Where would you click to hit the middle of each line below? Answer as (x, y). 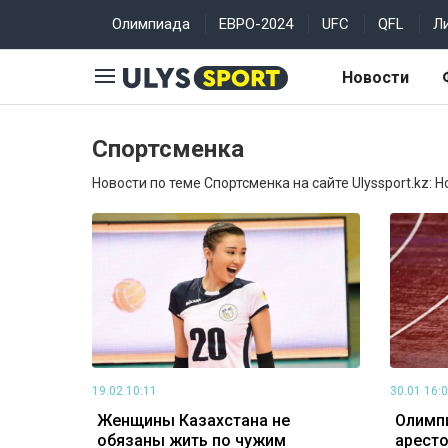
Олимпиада (151, 24)
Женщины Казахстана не (193, 420)
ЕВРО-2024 (256, 24)
